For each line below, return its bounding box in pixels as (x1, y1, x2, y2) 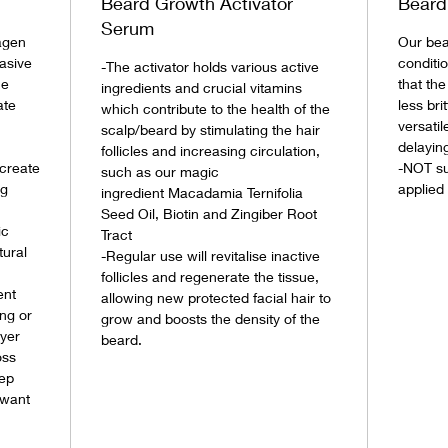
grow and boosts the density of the (101, 310, 320, 328)
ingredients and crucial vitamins (101, 79, 302, 97)
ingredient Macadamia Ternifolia (101, 184, 303, 202)
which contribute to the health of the (101, 100, 330, 118)
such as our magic (101, 163, 219, 181)
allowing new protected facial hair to (101, 289, 331, 307)
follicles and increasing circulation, (101, 142, 320, 160)
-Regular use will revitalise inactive (101, 247, 320, 265)
